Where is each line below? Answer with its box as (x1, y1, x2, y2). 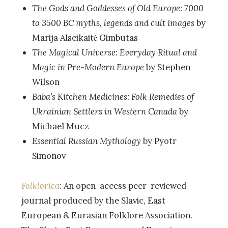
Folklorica (21, 180, 60, 192)
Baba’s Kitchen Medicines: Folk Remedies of (32, 91, 194, 103)
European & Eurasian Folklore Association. (21, 210, 192, 221)
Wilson (32, 76, 60, 88)
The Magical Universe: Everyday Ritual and (32, 47, 197, 59)
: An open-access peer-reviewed (60, 180, 186, 192)
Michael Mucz (32, 121, 89, 132)
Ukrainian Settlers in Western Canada (32, 106, 177, 118)
